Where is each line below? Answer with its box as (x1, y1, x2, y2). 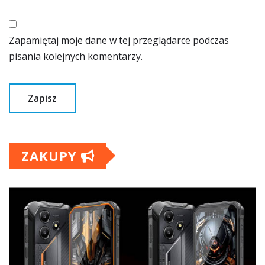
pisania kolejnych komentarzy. (9, 49, 143, 63)
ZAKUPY (21, 146, 81, 164)
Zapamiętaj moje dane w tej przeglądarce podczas (9, 33, 229, 47)
